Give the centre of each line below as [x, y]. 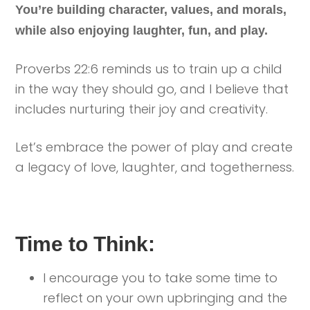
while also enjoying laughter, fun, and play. [144, 30]
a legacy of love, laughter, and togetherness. [155, 167]
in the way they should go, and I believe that [152, 89]
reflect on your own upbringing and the [165, 298]
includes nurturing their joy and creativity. [142, 109]
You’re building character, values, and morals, [151, 10]
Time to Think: [85, 244]
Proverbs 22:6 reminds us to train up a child [149, 69]
